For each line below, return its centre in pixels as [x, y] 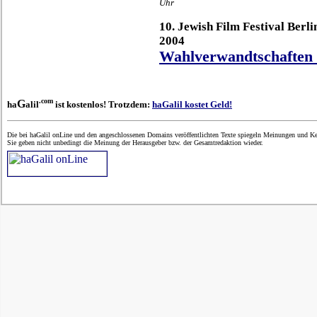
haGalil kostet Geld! [192, 105]
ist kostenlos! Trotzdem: [103, 105]
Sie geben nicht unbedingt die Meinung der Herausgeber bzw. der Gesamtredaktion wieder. [135, 143]
